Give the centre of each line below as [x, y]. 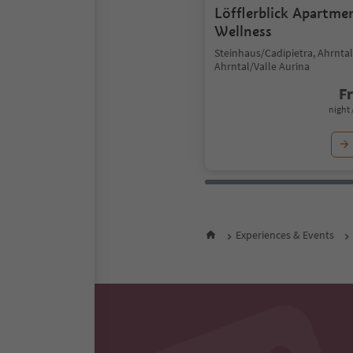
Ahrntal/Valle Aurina [262, 66]
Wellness [243, 31]
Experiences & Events [285, 235]
